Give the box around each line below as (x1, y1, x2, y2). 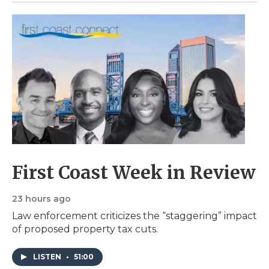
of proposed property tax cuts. (12, 223, 158, 235)
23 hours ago (12, 193, 71, 204)
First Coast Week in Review (12, 160, 256, 184)
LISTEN (33, 252, 63, 261)
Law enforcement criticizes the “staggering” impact (12, 210, 257, 222)
